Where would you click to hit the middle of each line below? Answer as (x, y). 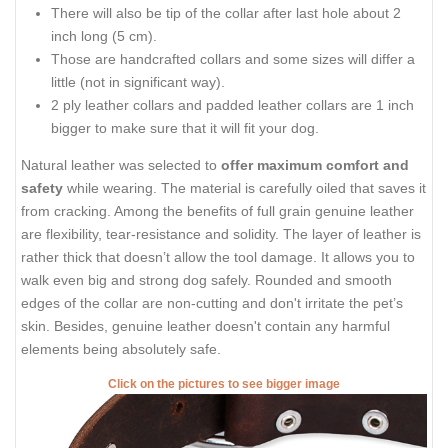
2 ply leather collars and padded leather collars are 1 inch (232, 105)
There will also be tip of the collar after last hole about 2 (226, 13)
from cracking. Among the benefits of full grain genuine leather (217, 210)
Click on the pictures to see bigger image (224, 384)
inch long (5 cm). (104, 36)
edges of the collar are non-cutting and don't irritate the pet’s (212, 302)
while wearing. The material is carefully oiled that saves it (244, 187)
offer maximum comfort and (315, 164)
